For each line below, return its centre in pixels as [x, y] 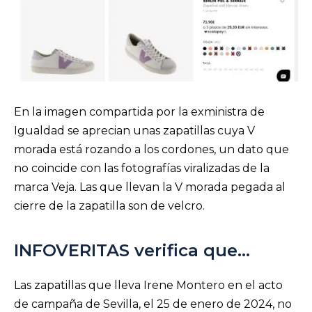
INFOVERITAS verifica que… [132, 250]
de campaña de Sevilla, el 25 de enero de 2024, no [153, 304]
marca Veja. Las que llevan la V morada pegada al [150, 187]
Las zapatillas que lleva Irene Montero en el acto [148, 285]
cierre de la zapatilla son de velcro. [112, 206]
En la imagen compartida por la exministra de [139, 112]
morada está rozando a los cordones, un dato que [151, 150]
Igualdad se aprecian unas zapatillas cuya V [134, 131]
